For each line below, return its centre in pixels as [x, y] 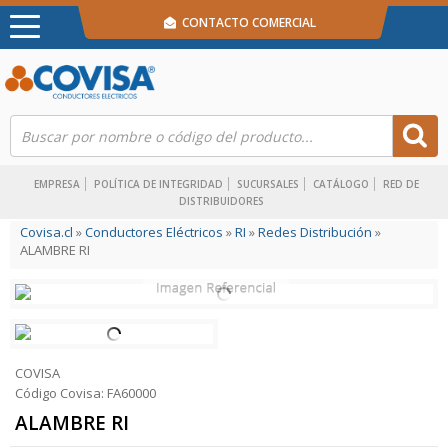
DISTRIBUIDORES [221, 201]
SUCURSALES [268, 184]
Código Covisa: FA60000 [85, 393]
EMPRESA [57, 184]
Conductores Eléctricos [154, 232]
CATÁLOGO [341, 184]
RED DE [401, 184]
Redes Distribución [315, 232]
